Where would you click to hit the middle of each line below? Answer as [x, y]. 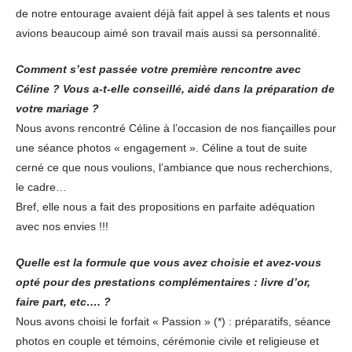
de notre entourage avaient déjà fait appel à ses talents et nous [173, 13]
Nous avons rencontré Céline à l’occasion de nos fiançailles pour [176, 128]
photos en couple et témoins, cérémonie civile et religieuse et [167, 341]
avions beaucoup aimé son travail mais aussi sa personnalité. [168, 33]
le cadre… [41, 187]
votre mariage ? [57, 108]
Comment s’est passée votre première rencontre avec [158, 69]
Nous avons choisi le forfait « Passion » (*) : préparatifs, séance [173, 321]
